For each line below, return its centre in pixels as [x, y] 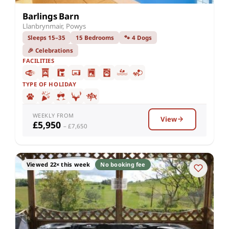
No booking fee [123, 164]
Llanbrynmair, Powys [54, 26]
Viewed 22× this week [59, 164]
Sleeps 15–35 [47, 37]
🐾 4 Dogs [138, 37]
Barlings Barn [51, 16]
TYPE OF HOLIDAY [50, 84]
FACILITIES [39, 60]
